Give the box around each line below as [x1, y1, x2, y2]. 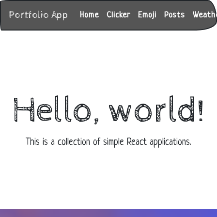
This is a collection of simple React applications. [26, 137, 191, 148]
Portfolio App [9, 9, 68, 21]
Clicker [107, 11, 130, 20]
